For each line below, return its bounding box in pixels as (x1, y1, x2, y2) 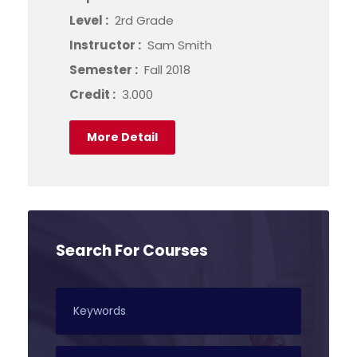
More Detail (87, 128, 158, 145)
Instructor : (69, 36, 143, 53)
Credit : (69, 85, 118, 103)
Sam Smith (147, 36, 212, 53)
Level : (69, 11, 111, 29)
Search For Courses (56, 239, 208, 261)
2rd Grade (115, 11, 174, 29)
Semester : (69, 61, 140, 78)
